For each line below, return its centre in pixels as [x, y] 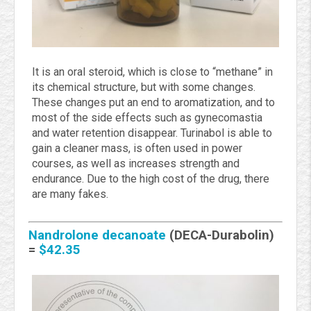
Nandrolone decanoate [97, 236]
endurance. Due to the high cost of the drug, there [151, 179]
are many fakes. [70, 194]
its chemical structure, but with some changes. [144, 87]
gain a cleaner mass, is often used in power [137, 149]
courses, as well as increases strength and [136, 164]
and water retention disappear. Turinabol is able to [152, 133]
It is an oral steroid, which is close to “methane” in [152, 72]
